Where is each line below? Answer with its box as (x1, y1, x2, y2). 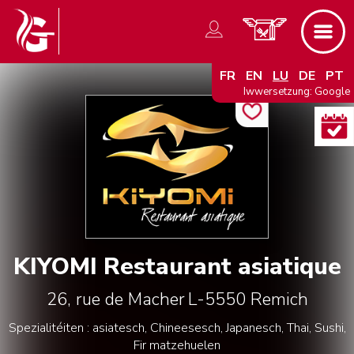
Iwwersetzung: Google (243, 85, 350, 99)
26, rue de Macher (46, 288, 185, 311)
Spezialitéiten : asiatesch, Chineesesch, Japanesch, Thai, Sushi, (8, 319, 346, 337)
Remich (250, 288, 308, 311)
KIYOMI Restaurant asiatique (13, 250, 341, 283)
